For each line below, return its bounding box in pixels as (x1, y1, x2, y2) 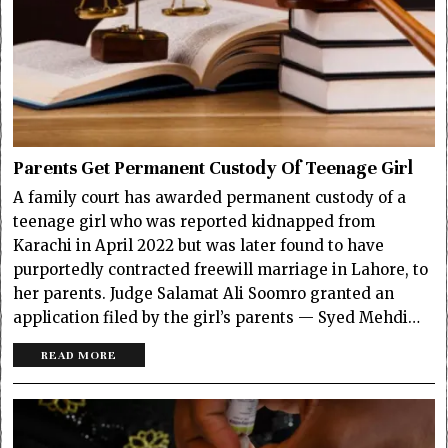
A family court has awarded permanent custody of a (13, 187, 407, 207)
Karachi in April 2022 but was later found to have (13, 235, 385, 255)
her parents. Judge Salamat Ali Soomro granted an (13, 283, 395, 303)
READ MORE (41, 347, 118, 362)
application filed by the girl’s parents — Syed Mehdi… (13, 307, 421, 327)
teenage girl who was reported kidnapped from (13, 211, 376, 231)
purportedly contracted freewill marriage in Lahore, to (13, 259, 429, 279)
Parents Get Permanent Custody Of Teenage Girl (13, 156, 414, 179)
